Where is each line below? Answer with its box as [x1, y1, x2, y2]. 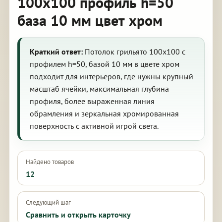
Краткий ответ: [29, 47, 83, 56]
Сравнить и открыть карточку [25, 210, 131, 220]
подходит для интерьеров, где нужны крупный [29, 71, 193, 81]
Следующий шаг [25, 198, 71, 207]
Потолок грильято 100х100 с [82, 47, 185, 56]
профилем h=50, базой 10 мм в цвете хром [29, 59, 179, 69]
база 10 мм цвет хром [17, 10, 163, 30]
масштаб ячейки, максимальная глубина [29, 84, 169, 94]
